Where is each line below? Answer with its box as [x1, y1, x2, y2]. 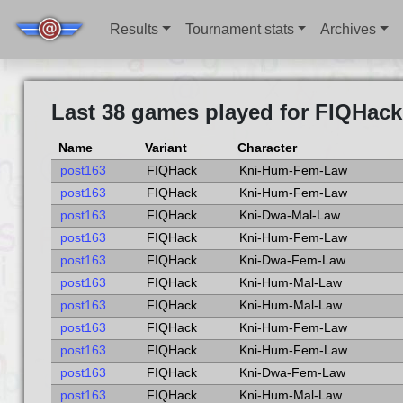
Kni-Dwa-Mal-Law [238, 209, 340, 222]
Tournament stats [184, 22, 294, 37]
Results [110, 22, 159, 37]
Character [237, 141, 297, 155]
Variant [144, 141, 187, 155]
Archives [320, 22, 377, 37]
